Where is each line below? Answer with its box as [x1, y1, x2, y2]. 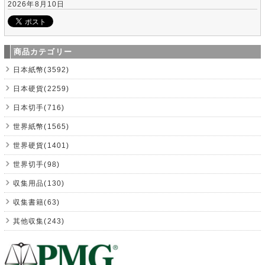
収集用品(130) [12, 179, 65, 188]
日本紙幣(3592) [12, 66, 70, 74]
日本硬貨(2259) [12, 85, 70, 93]
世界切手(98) [12, 160, 60, 169]
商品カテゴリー [13, 47, 72, 57]
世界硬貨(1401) [12, 141, 70, 150]
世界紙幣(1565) [12, 122, 70, 131]
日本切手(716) [12, 104, 65, 112]
